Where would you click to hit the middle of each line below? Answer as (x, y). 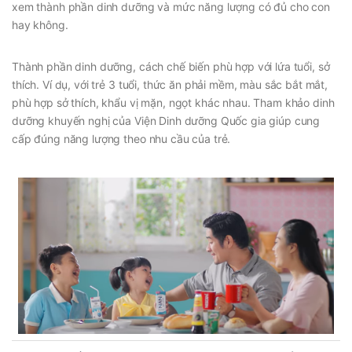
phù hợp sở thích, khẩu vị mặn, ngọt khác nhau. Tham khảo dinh (173, 102)
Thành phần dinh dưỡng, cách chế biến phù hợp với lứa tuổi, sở (171, 66)
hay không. (40, 24)
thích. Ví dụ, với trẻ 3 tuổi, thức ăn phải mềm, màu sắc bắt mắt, (170, 84)
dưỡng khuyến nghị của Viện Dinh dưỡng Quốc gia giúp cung (166, 120)
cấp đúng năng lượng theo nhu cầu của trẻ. (121, 138)
